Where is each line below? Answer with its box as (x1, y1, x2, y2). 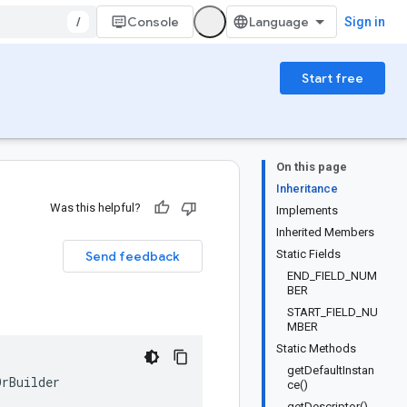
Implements (276, 203, 338, 217)
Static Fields (276, 247, 341, 261)
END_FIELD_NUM (287, 269, 377, 283)
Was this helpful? (50, 201, 141, 214)
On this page (276, 160, 347, 174)
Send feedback (85, 248, 180, 264)
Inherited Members (276, 225, 374, 239)
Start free (302, 70, 363, 86)
